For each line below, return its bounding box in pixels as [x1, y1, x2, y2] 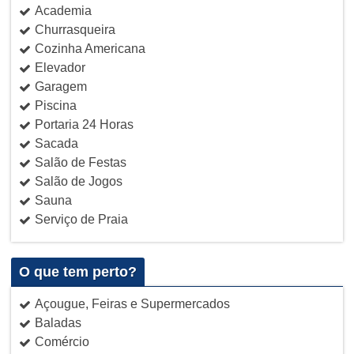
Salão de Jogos [34, 174, 122, 188]
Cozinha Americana [34, 41, 145, 55]
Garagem [34, 79, 87, 93]
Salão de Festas [34, 155, 126, 169]
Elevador [34, 60, 85, 74]
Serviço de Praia [34, 212, 128, 226]
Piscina [34, 98, 77, 112]
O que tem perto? [18, 263, 137, 280]
